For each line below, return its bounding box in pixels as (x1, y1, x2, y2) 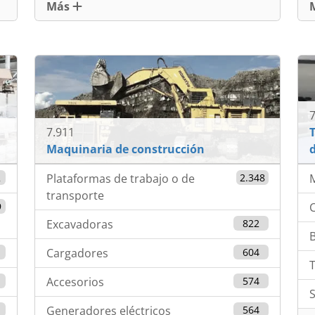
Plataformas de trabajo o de (46, 171, 195, 187)
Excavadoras (46, 217, 114, 233)
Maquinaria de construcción (46, 141, 205, 157)
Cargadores (46, 245, 109, 262)
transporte (46, 188, 105, 204)
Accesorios (46, 274, 105, 290)
